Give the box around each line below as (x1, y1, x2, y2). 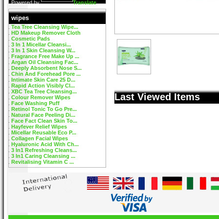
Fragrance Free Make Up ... (11, 53, 79, 59)
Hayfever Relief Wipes (11, 124, 67, 130)
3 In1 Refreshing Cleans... (11, 147, 77, 153)
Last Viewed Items (114, 91, 200, 102)
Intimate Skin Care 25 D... (11, 77, 75, 83)
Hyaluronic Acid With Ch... (11, 141, 79, 147)
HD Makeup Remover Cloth (11, 30, 81, 36)
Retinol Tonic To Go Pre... (11, 106, 77, 112)
